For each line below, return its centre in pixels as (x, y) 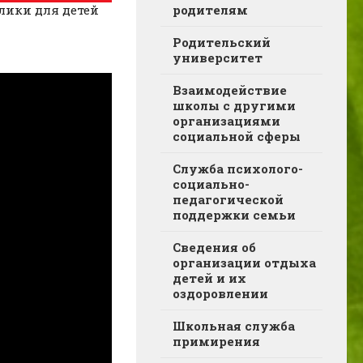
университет (218, 58)
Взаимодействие (230, 90)
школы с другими (234, 105)
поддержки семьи (234, 215)
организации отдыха (244, 263)
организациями (226, 121)
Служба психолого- (238, 169)
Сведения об (214, 247)
